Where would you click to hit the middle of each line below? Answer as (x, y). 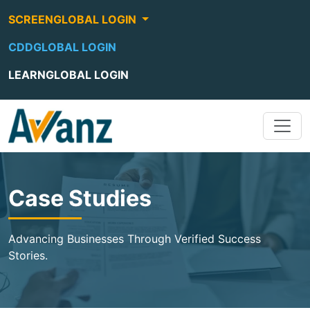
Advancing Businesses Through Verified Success (135, 239)
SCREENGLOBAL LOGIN (74, 19)
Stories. (28, 255)
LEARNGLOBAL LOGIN (69, 75)
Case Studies (80, 198)
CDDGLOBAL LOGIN (62, 47)
